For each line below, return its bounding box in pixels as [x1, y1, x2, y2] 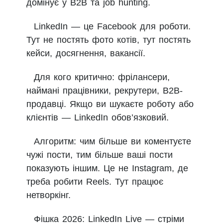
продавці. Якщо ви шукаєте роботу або [26, 99, 194, 109]
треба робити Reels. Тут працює [26, 176, 163, 187]
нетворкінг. [26, 190, 71, 200]
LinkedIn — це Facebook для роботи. [34, 21, 191, 31]
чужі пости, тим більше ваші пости [26, 149, 173, 160]
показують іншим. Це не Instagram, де [26, 163, 188, 173]
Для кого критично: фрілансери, [34, 72, 170, 82]
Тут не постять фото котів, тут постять [26, 34, 191, 45]
